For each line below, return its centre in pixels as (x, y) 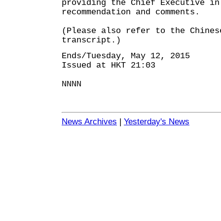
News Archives (89, 122)
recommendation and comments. (131, 12)
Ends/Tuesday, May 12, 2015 (126, 56)
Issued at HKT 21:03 (109, 65)
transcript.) (91, 40)
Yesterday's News (157, 122)
